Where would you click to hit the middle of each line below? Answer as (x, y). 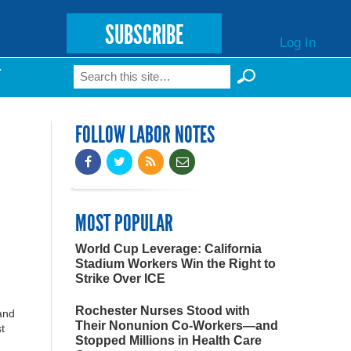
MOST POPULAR (124, 223)
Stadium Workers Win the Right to (175, 264)
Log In (297, 42)
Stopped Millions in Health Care (168, 340)
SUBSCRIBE (144, 35)
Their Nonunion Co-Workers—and (177, 326)
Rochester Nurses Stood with (163, 311)
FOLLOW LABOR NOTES (145, 135)
